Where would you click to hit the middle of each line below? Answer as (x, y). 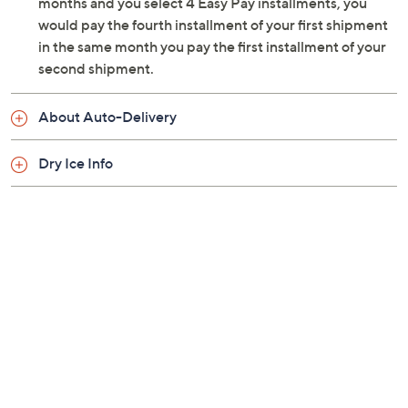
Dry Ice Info (76, 163)
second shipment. (96, 69)
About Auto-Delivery (107, 117)
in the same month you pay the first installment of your (212, 47)
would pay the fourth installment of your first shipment (213, 25)
